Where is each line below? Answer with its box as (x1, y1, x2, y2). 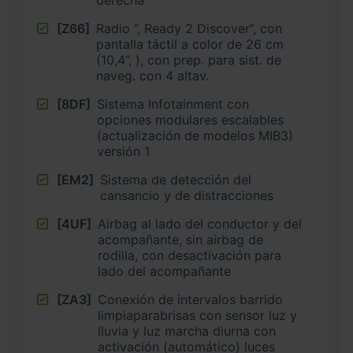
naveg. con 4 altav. (96, 68, 209, 84)
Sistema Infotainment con (97, 96, 249, 113)
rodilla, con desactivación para (98, 247, 281, 264)
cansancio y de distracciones (100, 188, 273, 204)
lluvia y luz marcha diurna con (98, 323, 276, 340)
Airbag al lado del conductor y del (98, 216, 302, 232)
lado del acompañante (98, 263, 231, 280)
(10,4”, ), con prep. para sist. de (96, 52, 281, 69)
